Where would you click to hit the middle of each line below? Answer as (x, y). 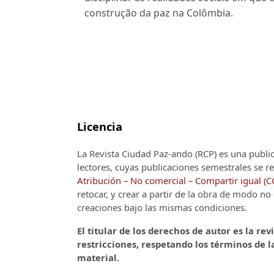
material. (98, 257)
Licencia (100, 127)
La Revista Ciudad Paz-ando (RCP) (147, 153)
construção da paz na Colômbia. (159, 13)
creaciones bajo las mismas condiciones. (162, 207)
